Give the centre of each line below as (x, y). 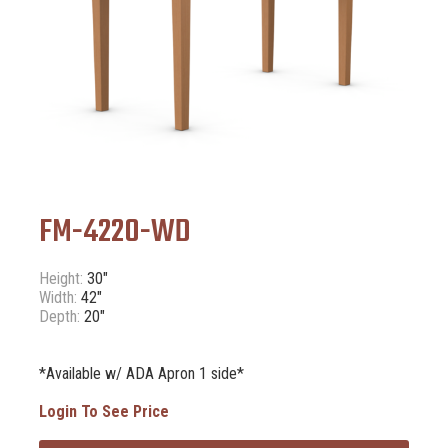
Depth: (59, 317)
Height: (60, 279)
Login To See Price (103, 412)
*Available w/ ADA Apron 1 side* (141, 374)
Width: (57, 298)
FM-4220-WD (114, 233)
